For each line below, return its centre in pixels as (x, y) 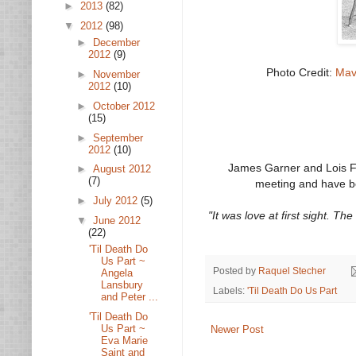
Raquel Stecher (292, 270)
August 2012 (122, 169)
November (116, 74)
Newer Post (237, 329)
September (118, 137)
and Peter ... (130, 297)
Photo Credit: (300, 73)
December (116, 43)
